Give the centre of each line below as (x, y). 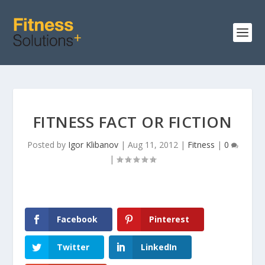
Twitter (73, 247)
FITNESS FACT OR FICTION (132, 122)
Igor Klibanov (93, 145)
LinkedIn (159, 247)
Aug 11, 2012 (153, 145)
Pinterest (169, 219)
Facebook (77, 219)
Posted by (47, 145)
